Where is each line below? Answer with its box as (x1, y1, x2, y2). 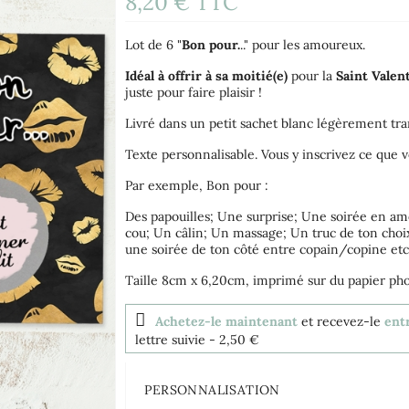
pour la (288, 67, 333, 84)
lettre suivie (135, 330, 206, 348)
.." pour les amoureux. (240, 36, 370, 53)
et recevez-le (298, 312, 385, 330)
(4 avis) (345, 13, 389, 31)
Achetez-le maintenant (155, 312, 299, 330)
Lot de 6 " (125, 36, 183, 53)
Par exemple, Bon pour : (125, 176, 269, 194)
